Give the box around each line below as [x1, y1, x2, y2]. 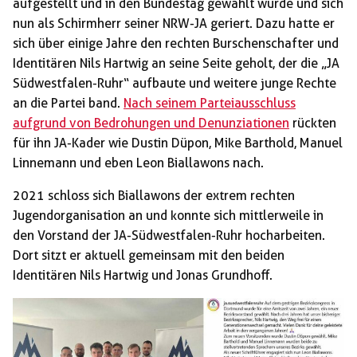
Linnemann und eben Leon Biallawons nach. [13, 155, 264, 171]
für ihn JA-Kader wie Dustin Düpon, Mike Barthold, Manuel [13, 135, 343, 151]
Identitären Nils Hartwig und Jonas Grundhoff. [13, 268, 273, 284]
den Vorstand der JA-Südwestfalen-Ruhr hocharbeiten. [13, 228, 325, 244]
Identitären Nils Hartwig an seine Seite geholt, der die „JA [13, 56, 339, 72]
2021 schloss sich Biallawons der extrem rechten [13, 188, 295, 204]
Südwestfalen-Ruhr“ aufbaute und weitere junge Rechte [13, 76, 336, 92]
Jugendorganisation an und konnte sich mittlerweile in [13, 208, 324, 224]
